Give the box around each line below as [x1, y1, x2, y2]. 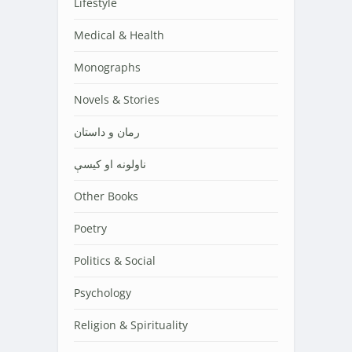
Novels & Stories [74, 92, 159, 108]
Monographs [74, 60, 141, 75]
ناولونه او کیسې [74, 156, 146, 172]
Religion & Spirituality [74, 317, 188, 333]
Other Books [74, 189, 138, 204]
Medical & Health [74, 27, 164, 43]
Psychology [74, 285, 131, 301]
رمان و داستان [74, 124, 140, 140]
